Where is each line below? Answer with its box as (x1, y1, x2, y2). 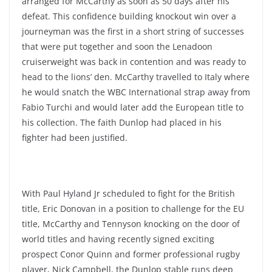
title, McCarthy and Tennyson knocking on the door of (22, 218, 240, 229)
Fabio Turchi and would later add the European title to (22, 101, 243, 113)
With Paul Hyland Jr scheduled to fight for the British (22, 188, 235, 199)
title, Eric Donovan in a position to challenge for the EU (22, 203, 244, 214)
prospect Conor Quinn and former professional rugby (22, 248, 240, 260)
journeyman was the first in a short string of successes (22, 25, 244, 37)
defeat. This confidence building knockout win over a (22, 10, 236, 22)
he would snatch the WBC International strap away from (22, 86, 250, 98)
